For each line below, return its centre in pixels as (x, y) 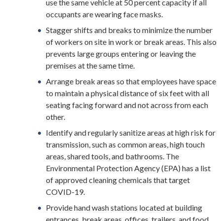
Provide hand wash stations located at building (124, 207)
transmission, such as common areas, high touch (126, 144)
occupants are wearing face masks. (105, 14)
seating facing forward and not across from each (127, 105)
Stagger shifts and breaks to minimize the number (129, 30)
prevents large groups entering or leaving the (121, 53)
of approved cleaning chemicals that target (118, 180)
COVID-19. (66, 191)
